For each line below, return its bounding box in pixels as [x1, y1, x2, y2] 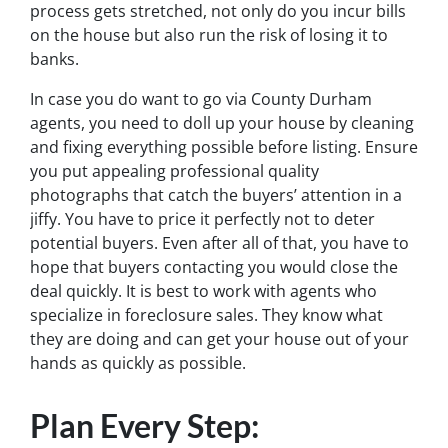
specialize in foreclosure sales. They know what [30, 303, 383, 326]
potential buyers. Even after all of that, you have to [30, 231, 409, 254]
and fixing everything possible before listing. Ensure [30, 135, 418, 158]
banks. [30, 47, 79, 70]
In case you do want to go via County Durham [30, 87, 372, 110]
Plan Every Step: [30, 405, 259, 445]
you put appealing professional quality [30, 159, 319, 182]
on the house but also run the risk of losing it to [30, 23, 388, 46]
